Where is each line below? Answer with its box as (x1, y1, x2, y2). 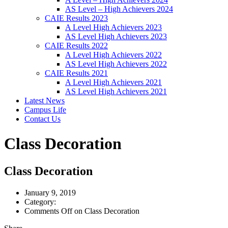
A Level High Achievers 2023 (65, 23, 162, 32)
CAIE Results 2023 (45, 14, 108, 22)
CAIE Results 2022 (45, 41, 108, 50)
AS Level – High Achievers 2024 (65, 5, 173, 13)
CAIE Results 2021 (45, 69, 108, 77)
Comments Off (24, 206, 72, 215)
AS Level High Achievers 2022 (65, 60, 167, 68)
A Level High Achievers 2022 (65, 50, 162, 59)
